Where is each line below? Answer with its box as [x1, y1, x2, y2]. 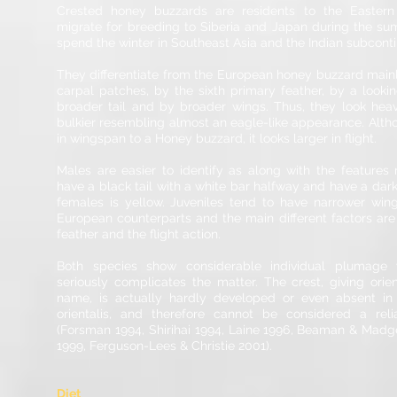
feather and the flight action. [57, 227, 221, 241]
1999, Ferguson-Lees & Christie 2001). [57, 339, 272, 353]
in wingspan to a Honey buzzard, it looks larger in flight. [57, 131, 377, 145]
